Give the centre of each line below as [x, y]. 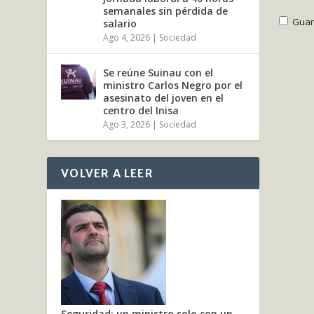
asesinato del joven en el [164, 97]
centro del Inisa [141, 110]
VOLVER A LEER [107, 173]
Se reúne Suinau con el [158, 72]
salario [120, 23]
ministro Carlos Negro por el [173, 85]
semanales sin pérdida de [166, 11]
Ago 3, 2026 [127, 124]
